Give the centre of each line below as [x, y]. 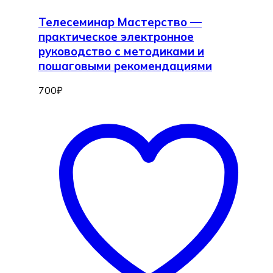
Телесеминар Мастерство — [120, 22]
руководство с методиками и [121, 51]
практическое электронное [116, 36]
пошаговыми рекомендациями [125, 66]
